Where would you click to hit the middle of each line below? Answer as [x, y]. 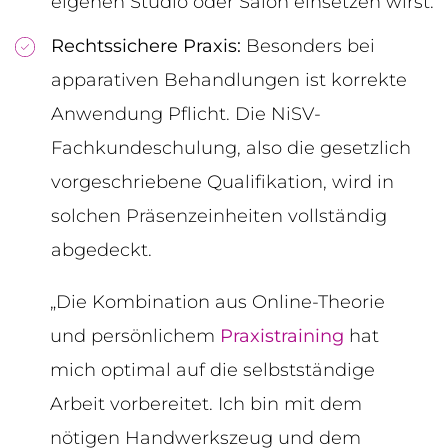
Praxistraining [282, 336]
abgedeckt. [101, 250]
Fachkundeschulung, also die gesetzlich [231, 148]
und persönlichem [135, 336]
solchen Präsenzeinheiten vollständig [219, 216]
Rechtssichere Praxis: [146, 46]
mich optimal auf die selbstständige [212, 370]
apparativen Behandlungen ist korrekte [229, 80]
